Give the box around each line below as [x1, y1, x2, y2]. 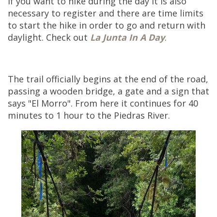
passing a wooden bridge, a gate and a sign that [8, 85, 209, 97]
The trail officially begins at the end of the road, [8, 73, 208, 85]
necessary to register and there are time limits [8, 7, 203, 19]
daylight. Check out [8, 31, 90, 43]
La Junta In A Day [90, 31, 165, 43]
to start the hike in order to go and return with [8, 19, 205, 31]
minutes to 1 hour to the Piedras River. [8, 109, 170, 121]
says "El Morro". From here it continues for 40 [8, 97, 198, 109]
